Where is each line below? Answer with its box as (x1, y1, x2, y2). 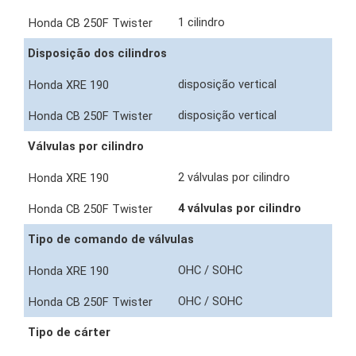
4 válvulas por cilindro (178, 201, 304, 216)
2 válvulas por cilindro (178, 170, 293, 185)
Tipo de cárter (28, 325, 110, 340)
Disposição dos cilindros (28, 46, 167, 61)
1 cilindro (178, 15, 228, 30)
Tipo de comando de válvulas (28, 232, 194, 247)
